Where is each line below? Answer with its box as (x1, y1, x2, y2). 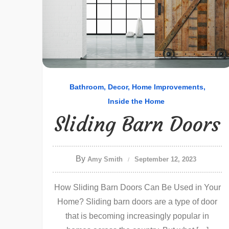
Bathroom (69, 83, 104, 91)
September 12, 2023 (134, 155, 196, 163)
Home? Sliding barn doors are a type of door (57, 197, 217, 206)
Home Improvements (131, 83, 203, 91)
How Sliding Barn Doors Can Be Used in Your (54, 183, 221, 192)
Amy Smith (87, 155, 123, 163)
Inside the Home (107, 97, 165, 105)
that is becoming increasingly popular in (65, 212, 209, 220)
